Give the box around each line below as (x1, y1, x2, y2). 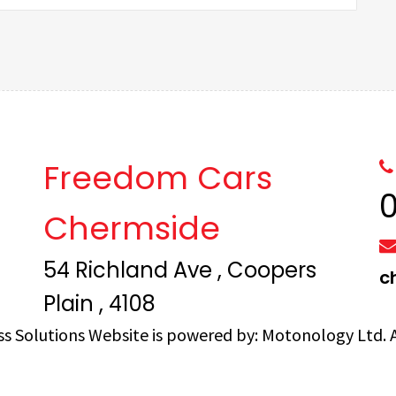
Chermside (43, 205, 220, 251)
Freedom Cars (43, 155, 272, 201)
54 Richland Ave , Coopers (43, 255, 316, 285)
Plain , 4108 (43, 288, 156, 318)
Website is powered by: (88, 323, 262, 346)
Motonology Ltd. (262, 323, 386, 346)
